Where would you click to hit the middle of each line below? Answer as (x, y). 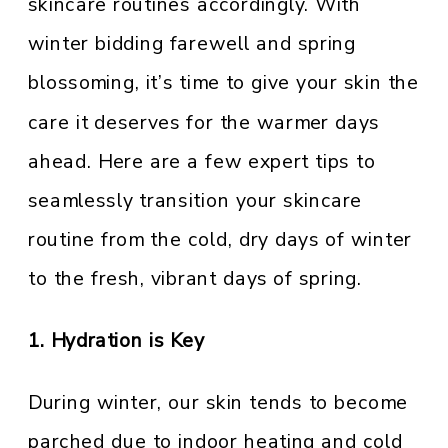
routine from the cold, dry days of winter (220, 240)
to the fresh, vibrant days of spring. (195, 279)
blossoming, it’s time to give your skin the (223, 83)
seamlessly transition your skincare (195, 201)
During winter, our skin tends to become (218, 402)
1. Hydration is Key (116, 341)
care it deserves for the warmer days (204, 122)
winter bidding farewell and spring (192, 44)
